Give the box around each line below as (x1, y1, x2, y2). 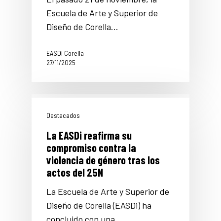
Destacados (46, 111, 80, 120)
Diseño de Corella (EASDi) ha (46, 200, 151, 211)
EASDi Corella (46, 49, 84, 58)
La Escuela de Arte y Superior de (46, 186, 169, 197)
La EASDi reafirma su (46, 129, 132, 142)
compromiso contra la (46, 141, 136, 154)
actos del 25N (46, 166, 103, 179)
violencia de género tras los (46, 153, 160, 167)
